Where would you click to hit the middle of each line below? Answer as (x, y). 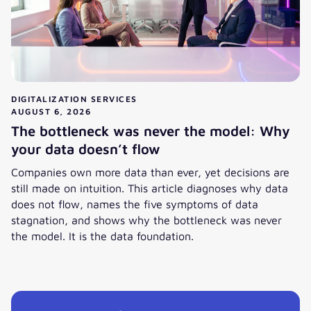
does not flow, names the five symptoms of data (135, 203)
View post (35, 251)
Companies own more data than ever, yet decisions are (150, 171)
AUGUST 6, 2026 (51, 111)
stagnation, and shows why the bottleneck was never (146, 219)
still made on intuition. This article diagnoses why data (150, 187)
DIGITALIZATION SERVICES (74, 99)
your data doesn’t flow (86, 149)
